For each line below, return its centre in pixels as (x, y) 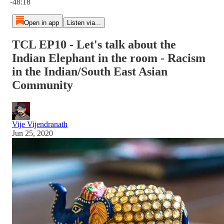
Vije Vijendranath (40, 124)
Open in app (41, 23)
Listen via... (84, 23)
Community (42, 85)
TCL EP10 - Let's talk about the (94, 44)
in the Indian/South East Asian (90, 71)
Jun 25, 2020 (32, 133)
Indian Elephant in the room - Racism (109, 58)
